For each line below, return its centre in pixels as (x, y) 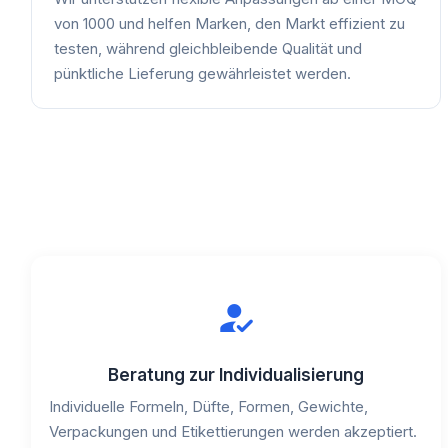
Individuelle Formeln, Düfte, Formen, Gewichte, (208, 406)
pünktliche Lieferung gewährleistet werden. (202, 73)
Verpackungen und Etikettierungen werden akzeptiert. (233, 431)
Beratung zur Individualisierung (236, 374)
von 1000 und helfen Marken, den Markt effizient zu (229, 23)
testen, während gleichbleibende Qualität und (208, 48)
